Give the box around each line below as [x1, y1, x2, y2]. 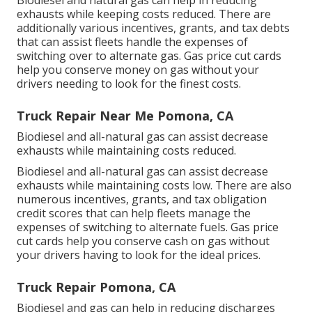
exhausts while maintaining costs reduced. [17, 143, 236, 159]
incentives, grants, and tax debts [121, 20, 290, 36]
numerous [17, 192, 74, 208]
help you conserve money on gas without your [17, 62, 259, 78]
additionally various [17, 20, 121, 36]
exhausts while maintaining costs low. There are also [17, 178, 292, 194]
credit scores [17, 205, 83, 221]
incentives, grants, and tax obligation [74, 192, 267, 208]
